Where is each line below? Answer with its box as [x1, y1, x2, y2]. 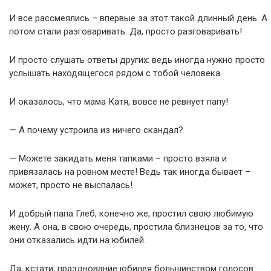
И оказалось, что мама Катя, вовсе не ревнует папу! [9, 96, 228, 107]
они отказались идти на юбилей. [9, 235, 146, 246]
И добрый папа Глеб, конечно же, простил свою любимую [9, 208, 253, 219]
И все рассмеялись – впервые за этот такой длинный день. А [9, 13, 267, 24]
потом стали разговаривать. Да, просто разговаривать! [9, 26, 242, 37]
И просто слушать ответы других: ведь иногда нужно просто [9, 54, 265, 65]
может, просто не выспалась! [9, 180, 132, 191]
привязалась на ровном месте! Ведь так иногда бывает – [9, 166, 250, 177]
